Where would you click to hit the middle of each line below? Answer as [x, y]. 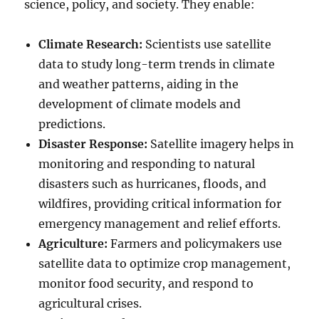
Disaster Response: [93, 143]
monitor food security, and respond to [146, 283]
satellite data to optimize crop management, [165, 263]
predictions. [72, 124]
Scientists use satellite [207, 44]
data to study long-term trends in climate [157, 64]
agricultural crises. [90, 303]
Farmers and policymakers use [195, 243]
